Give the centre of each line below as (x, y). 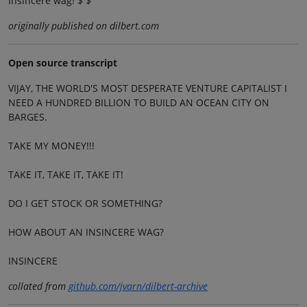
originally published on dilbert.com (84, 25)
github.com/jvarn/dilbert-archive (138, 286)
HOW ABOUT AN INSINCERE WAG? (86, 232)
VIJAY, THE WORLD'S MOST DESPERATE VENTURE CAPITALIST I (148, 88)
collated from (38, 286)
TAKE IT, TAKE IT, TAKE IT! (66, 174)
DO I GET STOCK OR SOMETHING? (85, 203)
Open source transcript (63, 62)
